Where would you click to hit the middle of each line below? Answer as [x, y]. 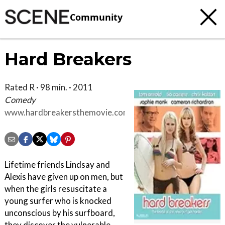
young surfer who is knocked [58, 201]
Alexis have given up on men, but [64, 177]
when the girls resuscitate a [56, 189]
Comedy [20, 100]
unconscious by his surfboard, [60, 213]
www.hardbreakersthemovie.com [67, 112]
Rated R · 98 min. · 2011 [49, 87]
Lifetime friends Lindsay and [57, 165]
